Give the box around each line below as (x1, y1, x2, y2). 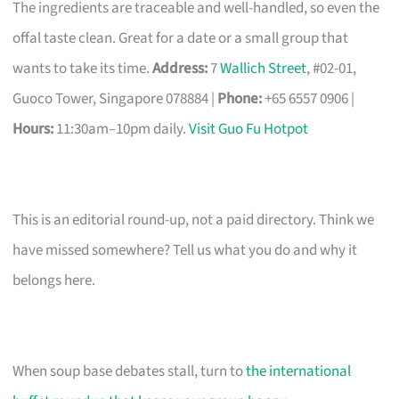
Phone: (217, 87, 263, 110)
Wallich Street (220, 57, 307, 79)
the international (246, 360, 352, 382)
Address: (152, 57, 208, 79)
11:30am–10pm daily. (53, 118, 190, 140)
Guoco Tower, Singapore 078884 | (12, 87, 218, 110)
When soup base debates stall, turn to (12, 360, 247, 382)
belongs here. (12, 269, 96, 291)
